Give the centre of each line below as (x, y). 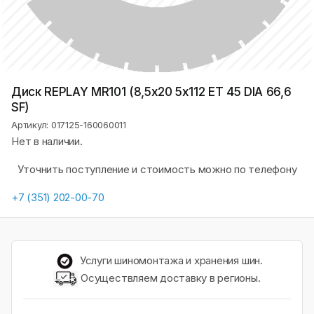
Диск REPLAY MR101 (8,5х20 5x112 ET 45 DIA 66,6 (151, 92)
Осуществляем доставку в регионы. (169, 278)
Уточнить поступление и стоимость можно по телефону (157, 169)
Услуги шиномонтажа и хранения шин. (170, 260)
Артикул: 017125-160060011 (69, 125)
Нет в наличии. (47, 141)
